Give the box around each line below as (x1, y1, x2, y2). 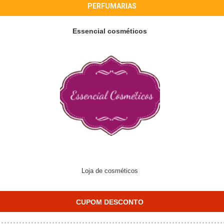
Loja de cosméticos (81, 167, 138, 174)
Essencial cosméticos (72, 27, 147, 35)
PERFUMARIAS (87, 2, 136, 10)
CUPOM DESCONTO (75, 198, 143, 206)
